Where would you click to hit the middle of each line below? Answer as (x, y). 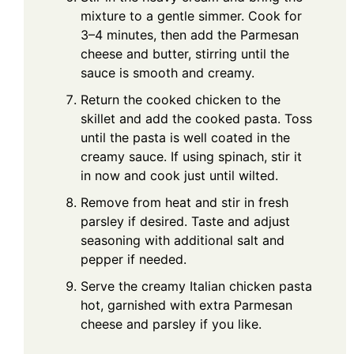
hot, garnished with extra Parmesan (186, 305)
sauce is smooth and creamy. (168, 73)
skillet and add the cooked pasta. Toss (196, 119)
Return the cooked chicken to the (181, 100)
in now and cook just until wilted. (179, 176)
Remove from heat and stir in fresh (185, 203)
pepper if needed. (134, 260)
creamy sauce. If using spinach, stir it (191, 157)
